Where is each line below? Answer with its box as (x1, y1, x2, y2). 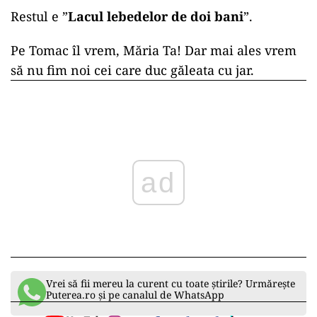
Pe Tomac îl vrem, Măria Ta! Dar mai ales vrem (11, 42, 296, 59)
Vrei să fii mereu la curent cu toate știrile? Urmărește (46, 277, 295, 291)
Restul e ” (11, 8, 68, 25)
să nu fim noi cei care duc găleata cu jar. (11, 62, 254, 79)
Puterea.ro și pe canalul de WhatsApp (46, 288, 224, 302)
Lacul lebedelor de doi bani (68, 8, 243, 25)
